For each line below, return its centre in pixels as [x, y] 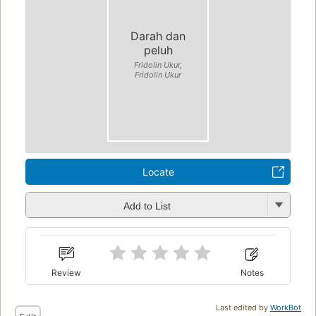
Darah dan [158, 36]
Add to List [147, 206]
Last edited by [243, 307]
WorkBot [286, 307]
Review [67, 272]
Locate [158, 172]
